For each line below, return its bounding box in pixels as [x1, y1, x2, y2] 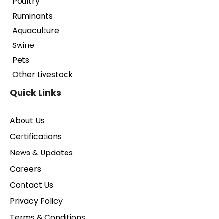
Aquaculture [12, 24, 59, 36]
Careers [10, 163, 41, 175]
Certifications [10, 131, 62, 142]
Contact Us [10, 179, 53, 191]
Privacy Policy [10, 195, 63, 207]
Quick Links [10, 86, 61, 99]
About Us [10, 114, 44, 126]
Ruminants [12, 10, 53, 22]
